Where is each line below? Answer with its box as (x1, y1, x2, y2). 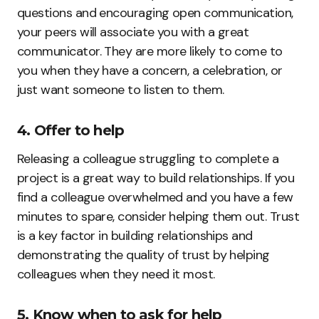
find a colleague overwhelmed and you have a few (17, 188, 293, 206)
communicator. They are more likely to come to (17, 42, 283, 60)
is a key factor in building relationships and (17, 226, 253, 244)
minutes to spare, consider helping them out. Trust (17, 207, 299, 225)
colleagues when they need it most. (17, 265, 215, 283)
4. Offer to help (17, 121, 125, 139)
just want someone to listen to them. (17, 80, 224, 98)
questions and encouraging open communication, (17, 4, 293, 21)
